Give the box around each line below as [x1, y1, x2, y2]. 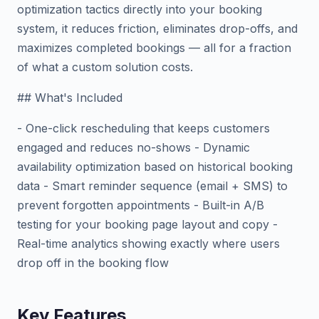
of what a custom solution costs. [17, 60, 193, 74]
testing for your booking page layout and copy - [17, 217, 278, 231]
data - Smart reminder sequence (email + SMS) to [17, 179, 288, 193]
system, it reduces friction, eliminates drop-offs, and [17, 21, 298, 36]
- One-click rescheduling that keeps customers [17, 121, 270, 135]
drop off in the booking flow [17, 256, 169, 270]
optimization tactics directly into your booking [17, 2, 262, 16]
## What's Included [17, 90, 122, 105]
